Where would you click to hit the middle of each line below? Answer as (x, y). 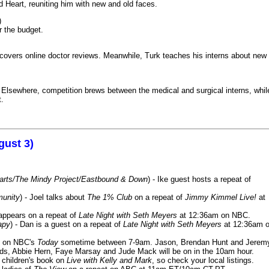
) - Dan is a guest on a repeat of (67, 224)
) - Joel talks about (53, 197)
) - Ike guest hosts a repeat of (199, 179)
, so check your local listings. (203, 260)
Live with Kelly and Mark (109, 260)
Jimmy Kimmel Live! (221, 197)
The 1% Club (110, 197)
